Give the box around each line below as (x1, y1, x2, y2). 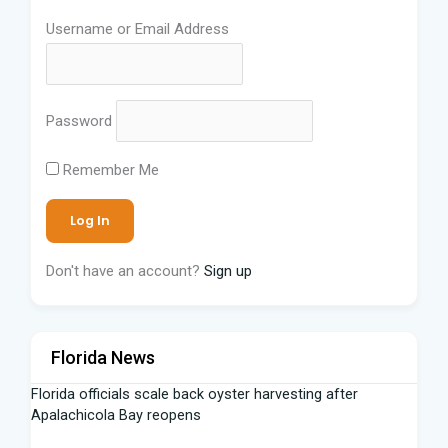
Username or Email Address (46, 20, 229, 38)
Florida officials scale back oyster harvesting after (31, 384, 358, 403)
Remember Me (59, 160, 159, 179)
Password (46, 111, 112, 130)
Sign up (204, 261, 252, 280)
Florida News (51, 346, 155, 368)
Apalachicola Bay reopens (31, 405, 201, 424)
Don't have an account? (46, 261, 204, 280)
